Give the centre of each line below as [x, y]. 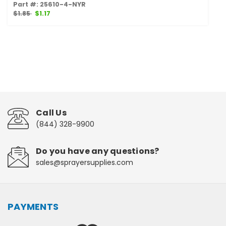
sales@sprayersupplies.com [84, 163]
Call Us [51, 113]
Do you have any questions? [98, 151]
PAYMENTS [33, 207]
